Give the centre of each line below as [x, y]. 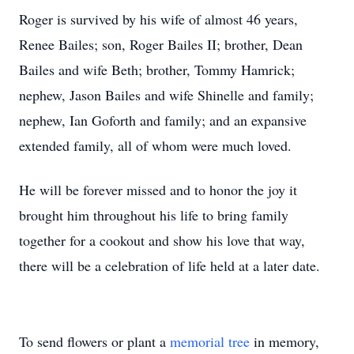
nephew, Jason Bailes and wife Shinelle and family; [166, 95]
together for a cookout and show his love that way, [162, 240]
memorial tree [210, 341]
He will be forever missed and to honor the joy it [158, 190]
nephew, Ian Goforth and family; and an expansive [163, 120]
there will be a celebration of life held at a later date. [169, 265]
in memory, [284, 341]
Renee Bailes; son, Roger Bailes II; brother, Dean [161, 44]
